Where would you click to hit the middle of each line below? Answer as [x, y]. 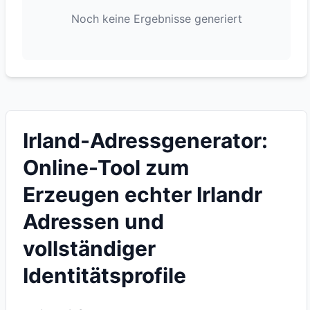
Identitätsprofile [104, 275]
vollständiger [89, 248]
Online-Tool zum [106, 167]
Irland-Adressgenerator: [145, 140]
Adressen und [93, 221]
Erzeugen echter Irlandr [143, 194]
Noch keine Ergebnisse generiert [156, 19]
